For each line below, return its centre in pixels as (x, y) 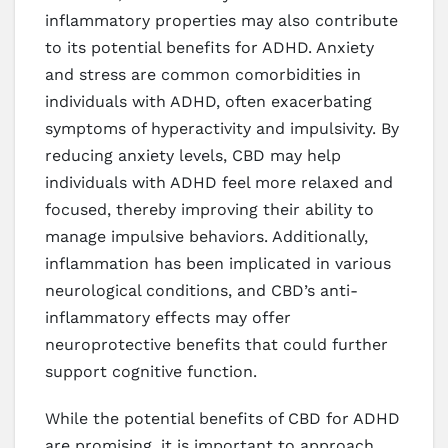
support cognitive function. (151, 372)
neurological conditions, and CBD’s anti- (201, 291)
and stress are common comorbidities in (203, 75)
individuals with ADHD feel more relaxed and (219, 183)
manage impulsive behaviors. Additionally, (206, 237)
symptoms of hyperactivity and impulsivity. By (222, 129)
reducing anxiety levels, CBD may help (193, 156)
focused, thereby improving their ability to (209, 210)
